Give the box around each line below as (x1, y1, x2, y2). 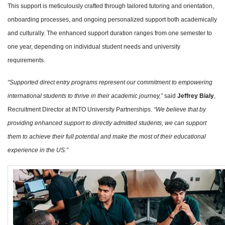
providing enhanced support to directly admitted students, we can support (8, 119, 206, 127)
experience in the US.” (8, 146, 68, 154)
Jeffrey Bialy (177, 92, 214, 99)
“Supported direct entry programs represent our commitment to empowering (8, 78, 212, 86)
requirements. (8, 56, 45, 64)
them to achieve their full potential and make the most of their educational (8, 133, 206, 140)
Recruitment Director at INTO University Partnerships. (8, 105, 154, 113)
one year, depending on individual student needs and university (8, 43, 180, 50)
